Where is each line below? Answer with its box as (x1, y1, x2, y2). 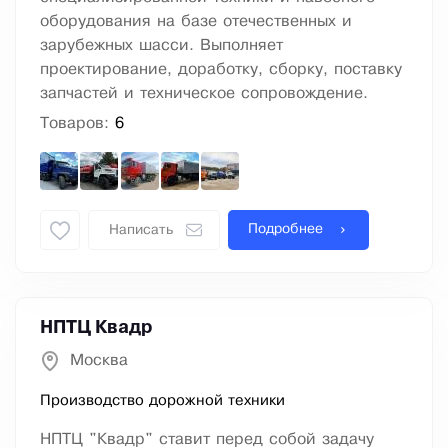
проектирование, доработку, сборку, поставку (40, 62, 402, 78)
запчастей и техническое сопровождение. (40, 86, 368, 102)
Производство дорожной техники (40, 394, 285, 409)
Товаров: (40, 116, 115, 132)
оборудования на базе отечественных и (40, 14, 352, 30)
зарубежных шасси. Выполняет (40, 38, 283, 54)
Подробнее (248, 223, 323, 237)
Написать (109, 224, 173, 238)
